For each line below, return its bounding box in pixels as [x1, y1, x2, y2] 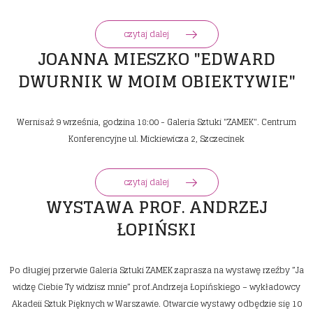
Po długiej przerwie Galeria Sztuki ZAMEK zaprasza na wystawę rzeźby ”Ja [9, 263, 304, 278]
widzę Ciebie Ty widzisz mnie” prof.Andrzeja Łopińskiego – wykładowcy [13, 279, 300, 295]
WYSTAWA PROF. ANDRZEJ [45, 192, 268, 223]
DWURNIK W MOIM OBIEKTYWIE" [17, 66, 296, 97]
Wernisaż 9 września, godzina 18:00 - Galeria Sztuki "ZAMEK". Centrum [17, 115, 296, 130]
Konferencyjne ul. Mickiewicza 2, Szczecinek [68, 131, 245, 147]
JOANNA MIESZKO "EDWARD [38, 44, 275, 75]
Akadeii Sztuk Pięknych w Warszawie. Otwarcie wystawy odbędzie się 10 [11, 296, 302, 312]
